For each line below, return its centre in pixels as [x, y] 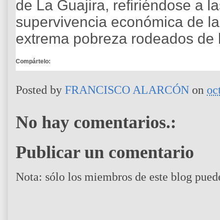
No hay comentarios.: [96, 122]
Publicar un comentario [105, 152]
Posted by [40, 90]
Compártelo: [33, 62]
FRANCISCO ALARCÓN [127, 90]
